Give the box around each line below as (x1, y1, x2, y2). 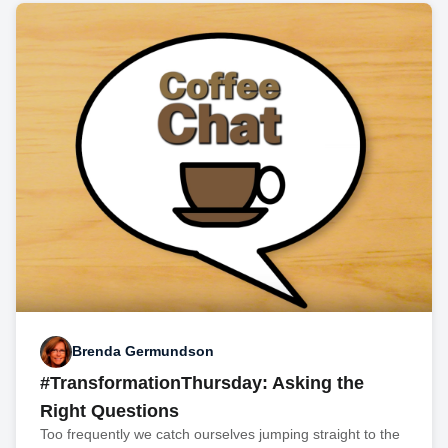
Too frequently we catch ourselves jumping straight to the (40, 425, 400, 442)
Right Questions (40, 400, 179, 421)
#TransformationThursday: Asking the (40, 372, 364, 393)
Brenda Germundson (72, 343, 214, 360)
